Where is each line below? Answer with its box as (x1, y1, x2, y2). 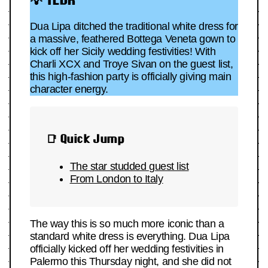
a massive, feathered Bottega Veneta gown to (29, 33, 236, 45)
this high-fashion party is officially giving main (29, 71, 232, 83)
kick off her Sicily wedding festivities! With (29, 45, 216, 58)
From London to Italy (69, 173, 163, 185)
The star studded (69, 160, 149, 173)
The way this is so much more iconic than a (29, 218, 224, 230)
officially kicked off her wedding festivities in (29, 243, 224, 255)
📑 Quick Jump (45, 132, 124, 146)
